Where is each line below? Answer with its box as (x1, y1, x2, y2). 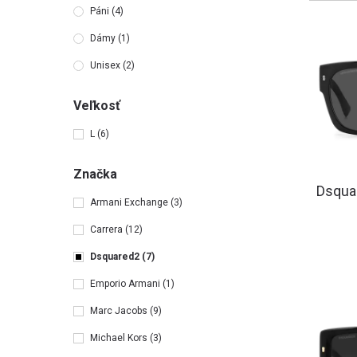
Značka (73, 167, 117, 182)
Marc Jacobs (90, 305, 150, 316)
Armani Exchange (90, 197, 171, 208)
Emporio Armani (90, 278, 163, 289)
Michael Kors (90, 332, 150, 343)
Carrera (90, 224, 125, 235)
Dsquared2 (90, 251, 142, 262)
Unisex (90, 60, 123, 71)
